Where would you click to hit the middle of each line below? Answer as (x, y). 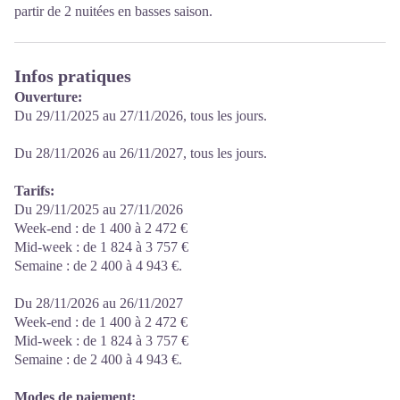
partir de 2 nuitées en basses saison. (113, 11)
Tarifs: (34, 190)
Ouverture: (48, 96)
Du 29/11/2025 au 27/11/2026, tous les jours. (141, 115)
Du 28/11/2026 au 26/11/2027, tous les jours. (141, 153)
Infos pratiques (73, 75)
